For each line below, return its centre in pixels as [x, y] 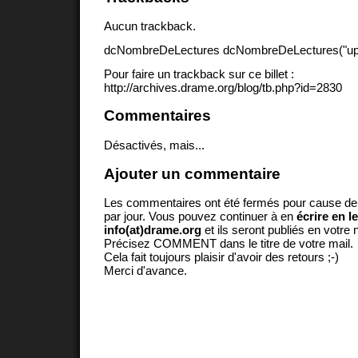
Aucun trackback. [150, 26]
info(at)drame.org [153, 230]
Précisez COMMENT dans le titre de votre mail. [229, 244]
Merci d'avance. [145, 271]
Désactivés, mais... [154, 145]
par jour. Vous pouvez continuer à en [200, 217]
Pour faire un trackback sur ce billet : [199, 74]
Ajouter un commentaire [192, 173]
